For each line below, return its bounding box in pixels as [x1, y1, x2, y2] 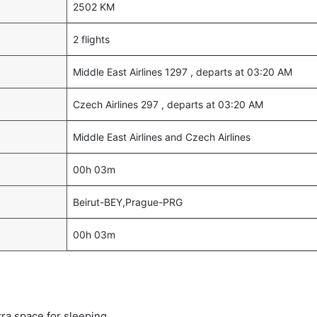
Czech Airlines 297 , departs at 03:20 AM [73, 98, 263, 110]
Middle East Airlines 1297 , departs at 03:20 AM [73, 66, 292, 78]
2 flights [73, 33, 110, 45]
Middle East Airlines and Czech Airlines [73, 131, 250, 143]
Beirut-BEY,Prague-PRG [73, 196, 183, 208]
